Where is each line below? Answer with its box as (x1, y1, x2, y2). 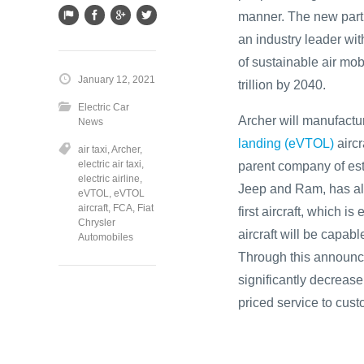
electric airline (78, 172, 140, 184)
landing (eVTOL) (238, 136, 334, 150)
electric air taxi (78, 158, 141, 170)
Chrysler (78, 216, 115, 228)
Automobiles (78, 231, 133, 243)
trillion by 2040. (238, 77, 326, 92)
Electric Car (78, 101, 129, 113)
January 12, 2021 (78, 73, 155, 85)
